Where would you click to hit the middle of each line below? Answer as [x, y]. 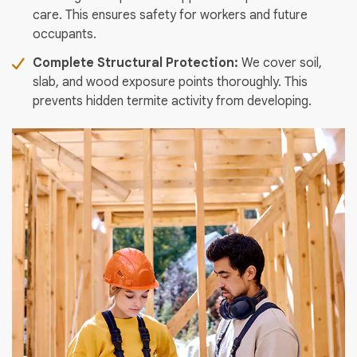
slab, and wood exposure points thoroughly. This [170, 82]
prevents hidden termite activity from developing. [172, 102]
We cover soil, [282, 63]
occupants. [65, 35]
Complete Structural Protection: [137, 63]
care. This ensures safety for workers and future [170, 16]
